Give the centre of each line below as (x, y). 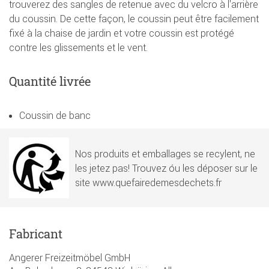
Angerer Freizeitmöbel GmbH (70, 258)
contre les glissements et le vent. (78, 48)
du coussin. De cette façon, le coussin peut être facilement (134, 19)
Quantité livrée (50, 81)
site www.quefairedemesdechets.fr (148, 183)
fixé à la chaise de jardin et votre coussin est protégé (122, 33)
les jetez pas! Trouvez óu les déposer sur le (166, 168)
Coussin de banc (55, 116)
